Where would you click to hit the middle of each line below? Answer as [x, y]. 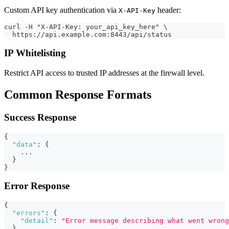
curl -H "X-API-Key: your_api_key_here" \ [86, 27]
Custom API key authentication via [61, 10]
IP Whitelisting [35, 53]
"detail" [37, 221]
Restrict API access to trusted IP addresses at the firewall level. [104, 73]
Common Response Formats [78, 95]
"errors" [29, 213]
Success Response [40, 117]
